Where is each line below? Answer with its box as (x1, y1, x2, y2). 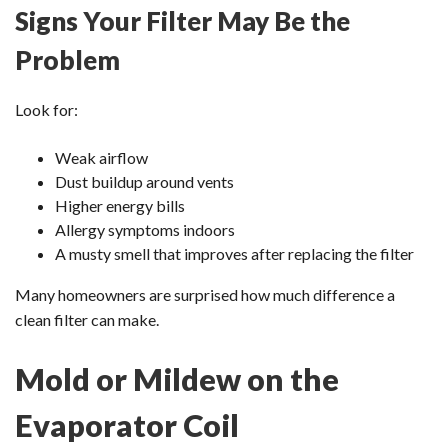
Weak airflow (55, 147, 148, 167)
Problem (15, 43, 120, 76)
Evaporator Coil (15, 405, 239, 444)
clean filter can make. (15, 309, 159, 329)
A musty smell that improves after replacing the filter (55, 243, 414, 263)
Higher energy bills (55, 195, 185, 215)
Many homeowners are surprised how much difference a (15, 284, 395, 304)
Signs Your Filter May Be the (15, 4, 350, 37)
